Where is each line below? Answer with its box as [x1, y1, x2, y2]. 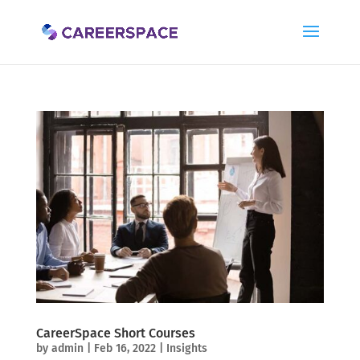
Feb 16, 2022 [93, 341, 156, 355]
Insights [166, 341, 207, 355]
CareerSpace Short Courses [35, 325, 195, 341]
